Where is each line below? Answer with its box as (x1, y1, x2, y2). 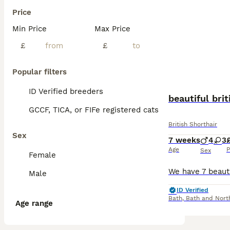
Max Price (94, 24, 130, 33)
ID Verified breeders (29, 87, 103, 96)
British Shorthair (168, 121, 217, 128)
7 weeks (168, 136, 200, 145)
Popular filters (12, 67, 67, 76)
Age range (15, 199, 53, 208)
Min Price (12, 24, 47, 33)
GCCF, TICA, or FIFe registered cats (29, 105, 159, 114)
